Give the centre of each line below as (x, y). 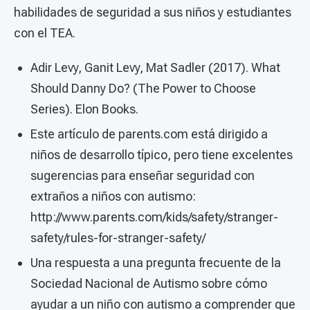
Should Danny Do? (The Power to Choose (143, 88)
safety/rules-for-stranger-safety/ (118, 238)
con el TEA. (50, 33)
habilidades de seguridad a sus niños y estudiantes (153, 12)
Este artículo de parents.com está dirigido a (149, 134)
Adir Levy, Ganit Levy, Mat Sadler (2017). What (155, 67)
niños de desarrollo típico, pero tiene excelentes (162, 155)
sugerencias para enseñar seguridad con (143, 176)
